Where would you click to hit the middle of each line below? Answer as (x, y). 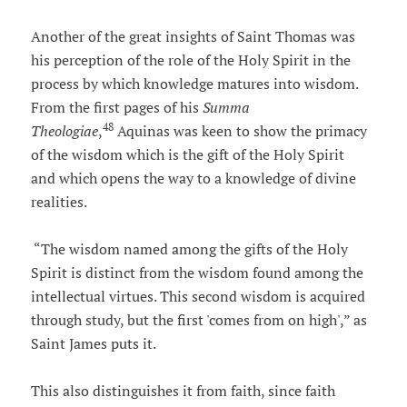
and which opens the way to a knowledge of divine (193, 179)
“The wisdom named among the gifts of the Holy (189, 249)
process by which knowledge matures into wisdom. (194, 84)
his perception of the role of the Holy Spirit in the (190, 60)
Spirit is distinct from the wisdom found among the (197, 273)
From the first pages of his (116, 108)
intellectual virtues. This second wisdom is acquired (198, 297)
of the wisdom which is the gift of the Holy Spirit (187, 155)
